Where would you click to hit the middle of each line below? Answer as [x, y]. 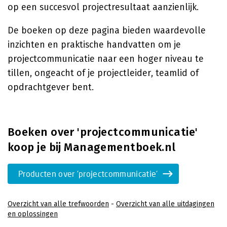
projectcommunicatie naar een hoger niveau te [106, 59]
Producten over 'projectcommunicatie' [88, 174]
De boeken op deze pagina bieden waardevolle [107, 30]
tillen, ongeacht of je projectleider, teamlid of [103, 73]
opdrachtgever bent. [51, 87]
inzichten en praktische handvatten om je [94, 45]
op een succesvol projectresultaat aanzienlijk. [103, 7]
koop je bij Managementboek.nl [92, 147]
